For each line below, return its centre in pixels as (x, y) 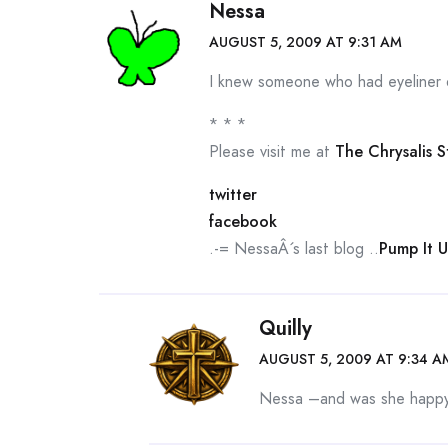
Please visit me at (272, 151)
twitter (233, 194)
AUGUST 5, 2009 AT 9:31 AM (305, 42)
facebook (243, 221)
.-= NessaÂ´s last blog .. (294, 248)
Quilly (285, 328)
